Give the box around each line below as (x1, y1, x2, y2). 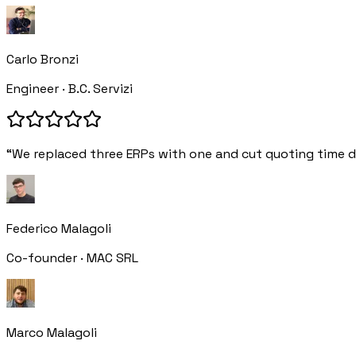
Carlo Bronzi (6, 51, 79, 68)
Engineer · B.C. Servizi (6, 80, 133, 98)
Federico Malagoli (6, 220, 111, 238)
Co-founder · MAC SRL (6, 250, 138, 267)
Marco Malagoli (6, 324, 97, 342)
